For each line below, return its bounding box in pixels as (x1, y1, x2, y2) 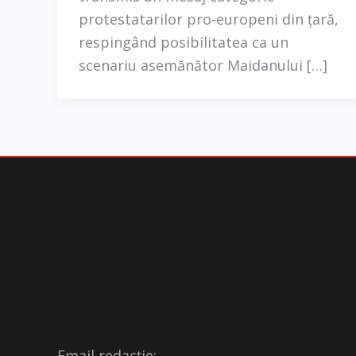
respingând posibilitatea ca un (79, 32, 288, 52)
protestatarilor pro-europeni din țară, (79, 9, 339, 29)
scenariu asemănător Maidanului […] (79, 55, 327, 75)
